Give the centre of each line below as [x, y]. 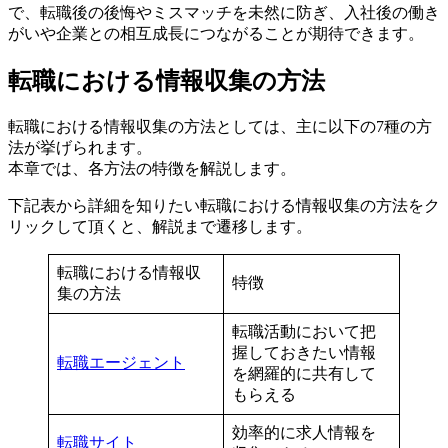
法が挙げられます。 [80, 147]
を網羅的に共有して [304, 373]
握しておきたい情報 [304, 352]
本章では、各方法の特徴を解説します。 [152, 168]
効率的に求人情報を [304, 432]
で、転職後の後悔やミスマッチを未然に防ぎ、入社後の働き [224, 12]
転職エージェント [121, 362]
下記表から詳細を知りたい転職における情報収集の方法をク [224, 205]
